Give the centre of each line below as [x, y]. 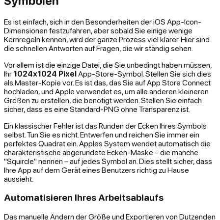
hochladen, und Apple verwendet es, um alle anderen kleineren [106, 91]
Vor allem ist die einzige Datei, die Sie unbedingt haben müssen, [108, 65]
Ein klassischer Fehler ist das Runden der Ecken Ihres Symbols [105, 125]
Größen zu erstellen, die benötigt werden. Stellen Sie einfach [103, 100]
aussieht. [19, 179]
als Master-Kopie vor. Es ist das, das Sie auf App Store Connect [107, 82]
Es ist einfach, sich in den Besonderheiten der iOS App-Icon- [103, 21]
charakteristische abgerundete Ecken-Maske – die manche [101, 152]
